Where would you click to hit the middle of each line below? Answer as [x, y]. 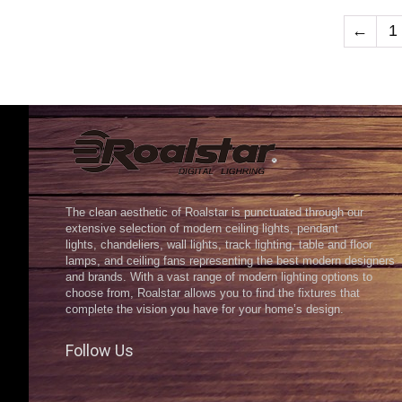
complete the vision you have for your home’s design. [204, 310]
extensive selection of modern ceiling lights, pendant [201, 229]
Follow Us [99, 351]
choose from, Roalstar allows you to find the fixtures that [212, 294]
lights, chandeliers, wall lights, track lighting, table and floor [218, 245]
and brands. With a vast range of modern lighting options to [218, 278]
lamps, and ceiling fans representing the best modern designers [230, 262]
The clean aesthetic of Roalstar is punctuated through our [214, 213]
